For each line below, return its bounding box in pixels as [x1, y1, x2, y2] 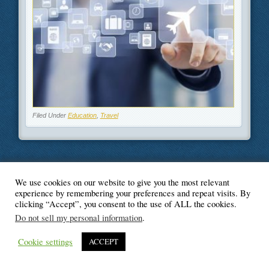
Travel [100, 111, 118, 119]
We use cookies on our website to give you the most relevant [15, 177, 229, 188]
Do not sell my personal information [15, 212, 142, 223]
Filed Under [32, 111, 68, 119]
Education [67, 111, 97, 119]
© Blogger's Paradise [94, 179, 175, 189]
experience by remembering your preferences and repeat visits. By [15, 187, 250, 199]
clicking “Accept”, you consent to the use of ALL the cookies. [15, 198, 237, 210]
